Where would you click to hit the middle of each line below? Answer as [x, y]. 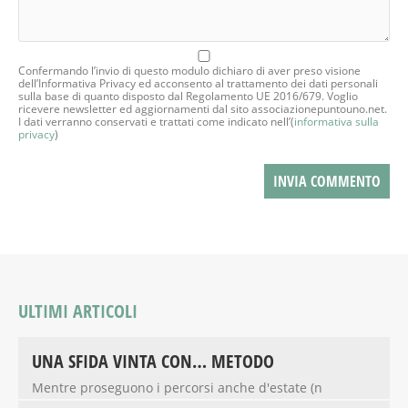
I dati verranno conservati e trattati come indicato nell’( [156, 122]
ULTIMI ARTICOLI [78, 311]
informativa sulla [337, 122]
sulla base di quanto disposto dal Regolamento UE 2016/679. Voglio [188, 97]
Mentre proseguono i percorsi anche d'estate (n [177, 388]
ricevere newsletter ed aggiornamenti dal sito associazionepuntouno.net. [203, 109]
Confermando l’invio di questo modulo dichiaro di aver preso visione [189, 71]
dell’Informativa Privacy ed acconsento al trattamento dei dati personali [198, 84]
